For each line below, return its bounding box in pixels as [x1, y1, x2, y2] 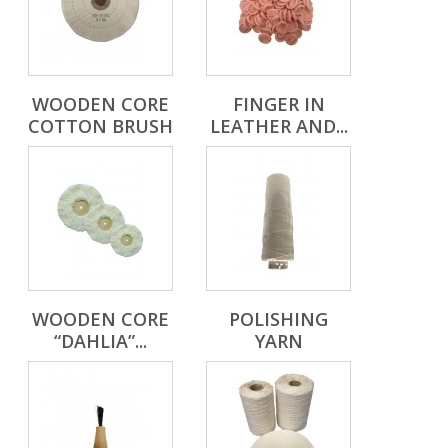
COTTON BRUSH [28, 114, 173, 139]
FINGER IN [232, 92, 325, 117]
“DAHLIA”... [54, 329, 147, 354]
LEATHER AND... [209, 114, 348, 139]
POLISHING [229, 307, 328, 332]
